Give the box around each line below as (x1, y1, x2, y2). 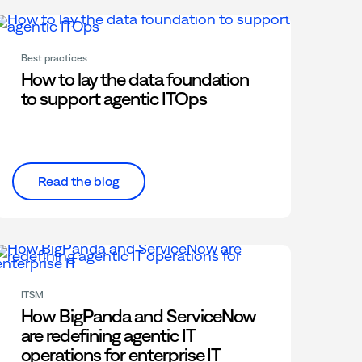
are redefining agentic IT (20, 324, 195, 346)
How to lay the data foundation (20, 69, 250, 90)
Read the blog (37, 173, 120, 188)
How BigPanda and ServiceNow (20, 305, 257, 326)
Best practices (20, 53, 87, 64)
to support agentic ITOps (20, 88, 207, 109)
